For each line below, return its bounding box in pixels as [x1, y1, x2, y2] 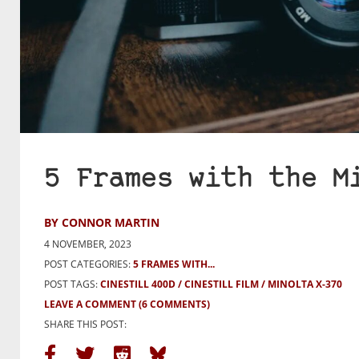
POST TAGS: [44, 276, 100, 291]
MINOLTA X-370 [268, 276, 342, 291]
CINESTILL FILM [184, 276, 259, 291]
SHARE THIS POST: [44, 317, 127, 331]
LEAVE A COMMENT [44, 296, 136, 311]
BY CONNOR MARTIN [44, 214, 159, 230]
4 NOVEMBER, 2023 [44, 236, 131, 251]
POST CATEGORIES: [44, 256, 131, 271]
